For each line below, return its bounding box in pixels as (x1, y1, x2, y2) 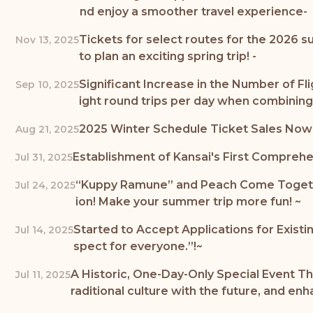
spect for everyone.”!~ (73, 239, 203, 253)
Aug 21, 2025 (15, 122, 79, 136)
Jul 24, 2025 (15, 178, 75, 191)
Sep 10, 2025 (15, 78, 79, 91)
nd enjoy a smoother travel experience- (80, 4, 307, 18)
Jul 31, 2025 (15, 150, 73, 163)
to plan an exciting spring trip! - (79, 49, 256, 63)
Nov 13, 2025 (15, 33, 79, 46)
